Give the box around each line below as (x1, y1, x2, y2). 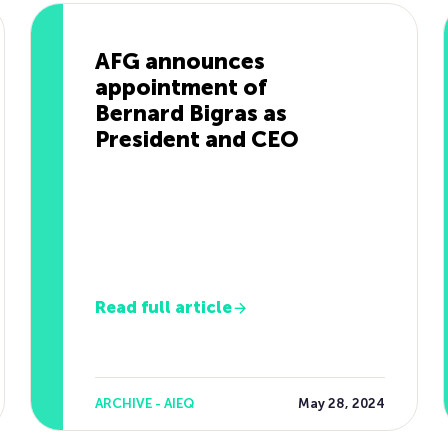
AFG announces (94, 48, 265, 75)
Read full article (94, 297, 232, 317)
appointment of (94, 74, 267, 101)
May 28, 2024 (298, 396, 386, 411)
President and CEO (94, 126, 299, 153)
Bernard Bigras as (94, 100, 287, 127)
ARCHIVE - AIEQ (94, 396, 194, 411)
